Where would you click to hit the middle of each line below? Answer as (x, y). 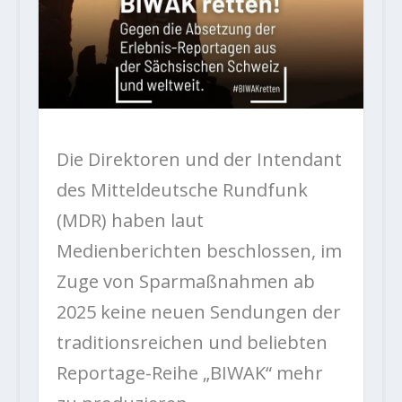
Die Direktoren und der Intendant (199, 160)
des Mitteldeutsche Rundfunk (182, 190)
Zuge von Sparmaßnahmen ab (185, 282)
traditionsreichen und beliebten (192, 343)
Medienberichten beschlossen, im (199, 251)
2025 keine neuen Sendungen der (198, 312)
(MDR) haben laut (130, 221)
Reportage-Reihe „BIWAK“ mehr (189, 373)
